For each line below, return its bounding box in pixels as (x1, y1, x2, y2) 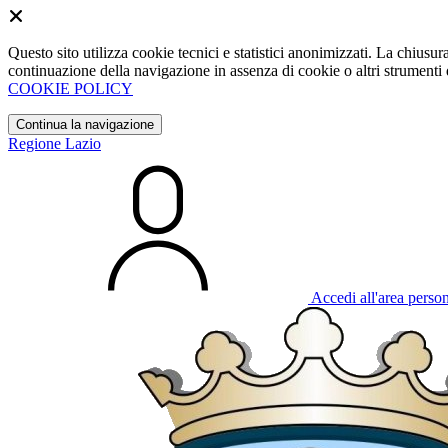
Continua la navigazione (16, 117, 154, 132)
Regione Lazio (8, 135, 101, 152)
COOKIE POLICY (8, 80, 133, 97)
